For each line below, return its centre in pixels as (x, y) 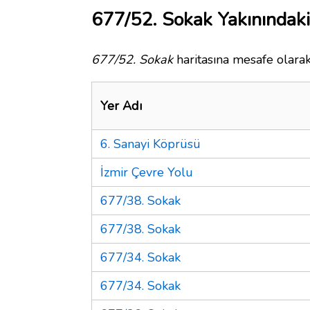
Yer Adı (121, 106)
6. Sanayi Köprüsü (151, 144)
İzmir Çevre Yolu (147, 172)
